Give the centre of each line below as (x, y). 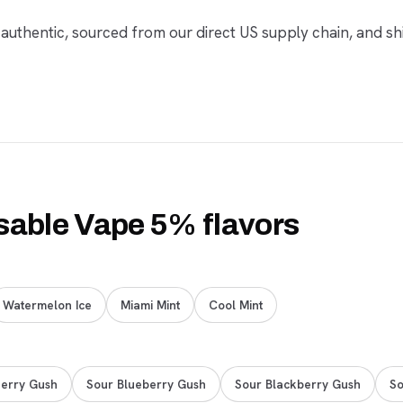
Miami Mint (150, 304)
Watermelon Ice (47, 304)
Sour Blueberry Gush (146, 384)
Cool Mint (236, 304)
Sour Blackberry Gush (298, 384)
